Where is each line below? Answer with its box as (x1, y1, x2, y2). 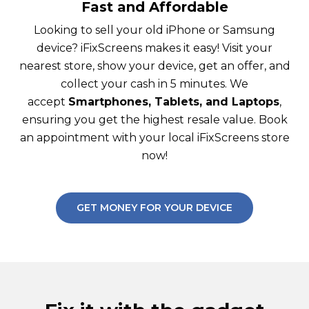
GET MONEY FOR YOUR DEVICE (77, 201, 232, 214)
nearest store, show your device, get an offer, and (19, 59, 290, 72)
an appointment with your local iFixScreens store (19, 130, 290, 144)
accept (28, 94, 68, 108)
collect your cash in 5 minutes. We (61, 77, 248, 90)
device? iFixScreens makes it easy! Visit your (37, 41, 272, 54)
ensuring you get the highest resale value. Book (21, 112, 288, 126)
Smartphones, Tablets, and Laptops (68, 94, 279, 108)
